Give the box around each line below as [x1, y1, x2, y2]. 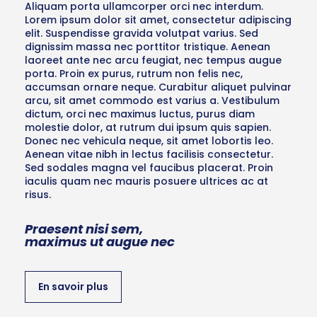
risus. [25, 188, 51, 202]
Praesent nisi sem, [25, 220, 143, 238]
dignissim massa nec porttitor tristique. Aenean [25, 40, 270, 54]
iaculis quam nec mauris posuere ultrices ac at [25, 174, 268, 188]
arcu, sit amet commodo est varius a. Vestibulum [25, 93, 279, 108]
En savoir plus [38, 279, 108, 294]
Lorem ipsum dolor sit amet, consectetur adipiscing [25, 13, 292, 27]
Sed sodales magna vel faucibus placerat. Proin [25, 161, 273, 175]
